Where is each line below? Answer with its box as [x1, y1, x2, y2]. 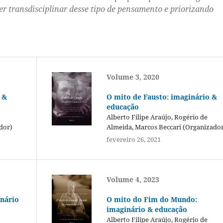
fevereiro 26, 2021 [106, 134, 161, 144]
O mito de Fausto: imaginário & [106, 92, 217, 102]
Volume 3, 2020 [106, 72, 159, 82]
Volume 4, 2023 [106, 174, 159, 184]
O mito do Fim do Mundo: [106, 194, 197, 204]
